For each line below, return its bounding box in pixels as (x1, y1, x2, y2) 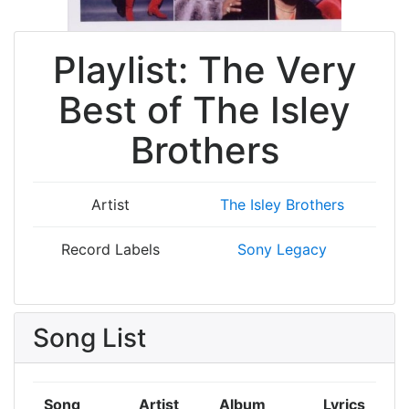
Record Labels (60, 240, 160, 258)
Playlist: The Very (52, 47, 357, 92)
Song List (33, 322, 146, 353)
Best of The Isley (58, 88, 351, 132)
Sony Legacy (236, 240, 327, 258)
